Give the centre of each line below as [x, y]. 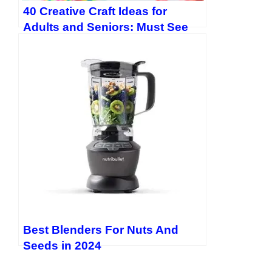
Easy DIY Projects [73, 43]
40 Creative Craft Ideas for [95, 12]
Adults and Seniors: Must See [106, 27]
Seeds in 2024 [62, 246]
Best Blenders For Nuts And [101, 230]
